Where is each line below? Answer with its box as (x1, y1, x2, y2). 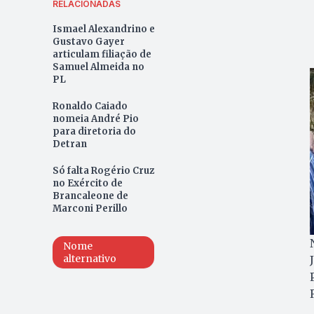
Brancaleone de (52, 189, 128, 202)
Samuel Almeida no (52, 60, 144, 73)
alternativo (62, 252, 116, 265)
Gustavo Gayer (52, 35, 125, 48)
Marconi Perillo (52, 202, 128, 214)
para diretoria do (52, 125, 136, 137)
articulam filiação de (52, 48, 151, 60)
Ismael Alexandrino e (52, 22, 155, 35)
